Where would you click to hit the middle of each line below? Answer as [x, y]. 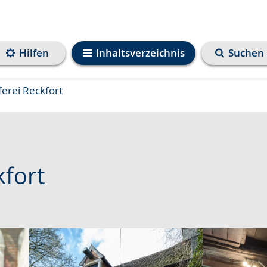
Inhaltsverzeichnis [140, 53]
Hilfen [34, 53]
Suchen [246, 53]
